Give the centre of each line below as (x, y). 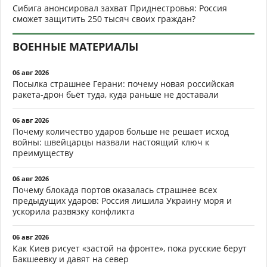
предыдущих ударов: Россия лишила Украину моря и (122, 200)
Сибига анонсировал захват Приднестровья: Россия (120, 8)
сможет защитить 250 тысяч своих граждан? (104, 18)
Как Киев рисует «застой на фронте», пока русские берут (130, 248)
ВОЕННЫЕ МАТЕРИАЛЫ (75, 46)
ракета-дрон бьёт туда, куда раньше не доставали (116, 94)
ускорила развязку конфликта (74, 211)
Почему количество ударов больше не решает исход (121, 131)
